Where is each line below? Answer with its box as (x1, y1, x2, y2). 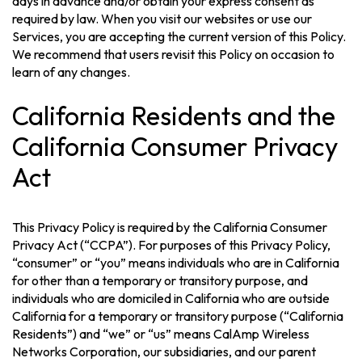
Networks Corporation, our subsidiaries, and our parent (12, 343, 317, 360)
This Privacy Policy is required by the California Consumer (12, 219, 328, 236)
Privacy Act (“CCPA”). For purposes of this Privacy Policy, (12, 237, 331, 254)
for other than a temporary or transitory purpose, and (12, 272, 309, 289)
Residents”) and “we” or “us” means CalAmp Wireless (12, 326, 310, 343)
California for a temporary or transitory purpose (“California (12, 308, 344, 325)
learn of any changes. (12, 64, 131, 80)
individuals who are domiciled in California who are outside (12, 290, 330, 307)
